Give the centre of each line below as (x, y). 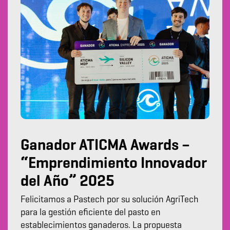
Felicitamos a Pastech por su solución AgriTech (110, 200)
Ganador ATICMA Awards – (105, 146)
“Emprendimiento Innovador (114, 164)
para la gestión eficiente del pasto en (91, 213)
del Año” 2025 (69, 182)
